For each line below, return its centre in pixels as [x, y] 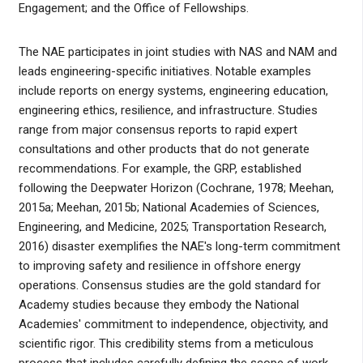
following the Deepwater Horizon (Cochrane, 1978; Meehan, [176, 188]
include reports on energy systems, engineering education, [173, 91]
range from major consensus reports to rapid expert [158, 130]
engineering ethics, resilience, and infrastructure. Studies [168, 111]
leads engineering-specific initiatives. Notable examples [164, 72]
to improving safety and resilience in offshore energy [159, 266]
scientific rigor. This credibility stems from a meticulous [166, 344]
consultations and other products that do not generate [164, 149]
